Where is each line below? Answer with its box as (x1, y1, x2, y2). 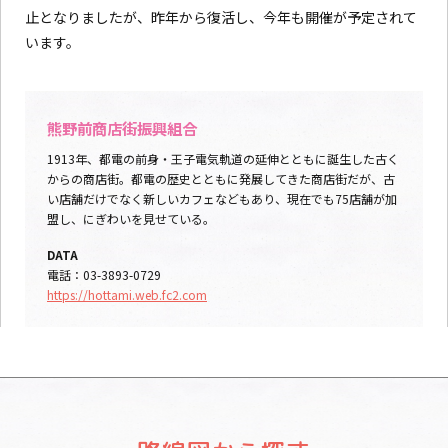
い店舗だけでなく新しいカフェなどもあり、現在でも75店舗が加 (47, 190, 397, 208)
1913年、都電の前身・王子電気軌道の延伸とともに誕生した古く (47, 150, 399, 168)
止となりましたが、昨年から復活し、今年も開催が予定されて (25, 7, 417, 28)
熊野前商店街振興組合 (47, 117, 197, 140)
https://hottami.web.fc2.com (47, 286, 207, 304)
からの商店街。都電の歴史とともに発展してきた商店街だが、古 (47, 170, 395, 188)
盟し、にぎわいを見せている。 (47, 210, 215, 228)
